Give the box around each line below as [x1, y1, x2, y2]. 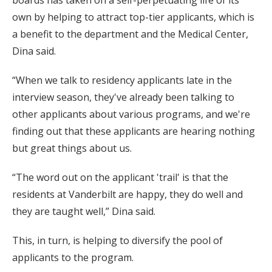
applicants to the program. [12, 250, 134, 264]
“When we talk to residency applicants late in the [12, 73, 232, 87]
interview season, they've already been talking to [12, 90, 234, 104]
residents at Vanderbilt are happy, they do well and [12, 187, 243, 201]
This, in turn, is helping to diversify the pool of [12, 233, 223, 247]
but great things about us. [12, 141, 132, 155]
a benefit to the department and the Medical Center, [12, 27, 248, 41]
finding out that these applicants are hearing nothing [12, 124, 255, 138]
